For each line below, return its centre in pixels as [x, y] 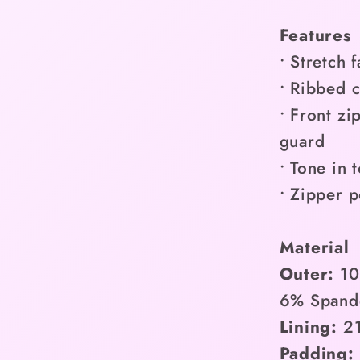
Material [314, 247]
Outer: [307, 274]
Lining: [308, 327]
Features [315, 35]
